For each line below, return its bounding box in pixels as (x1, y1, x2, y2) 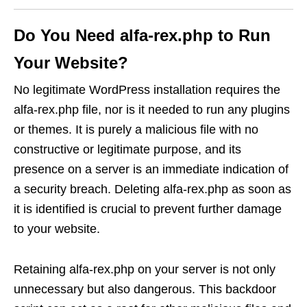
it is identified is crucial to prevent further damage (14, 202, 282, 216)
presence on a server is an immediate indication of (14, 162, 288, 176)
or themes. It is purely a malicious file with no (14, 123, 258, 136)
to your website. (14, 222, 100, 236)
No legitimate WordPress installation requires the (14, 83, 280, 97)
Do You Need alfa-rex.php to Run (14, 26, 271, 45)
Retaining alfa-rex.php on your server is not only (14, 262, 275, 276)
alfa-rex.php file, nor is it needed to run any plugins (14, 103, 290, 116)
